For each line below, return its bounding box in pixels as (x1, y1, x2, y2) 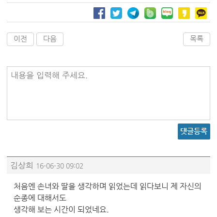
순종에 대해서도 (14, 193, 66, 202)
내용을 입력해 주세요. (11, 71, 88, 80)
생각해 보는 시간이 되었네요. (14, 204, 109, 214)
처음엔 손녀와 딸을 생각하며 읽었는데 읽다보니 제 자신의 (14, 181, 201, 191)
